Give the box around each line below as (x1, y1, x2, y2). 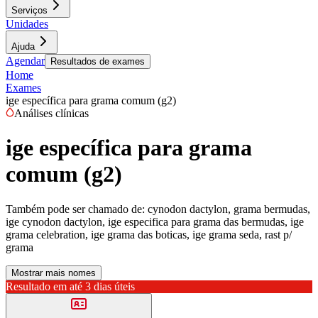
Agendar (6, 55, 45, 67)
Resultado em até (6, 280, 82, 292)
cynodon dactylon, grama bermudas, (148, 202, 310, 215)
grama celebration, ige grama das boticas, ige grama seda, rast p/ (6, 228, 292, 241)
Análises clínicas (14, 107, 89, 119)
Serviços (11, 5, 48, 16)
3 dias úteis (85, 280, 135, 292)
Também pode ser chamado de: (6, 202, 145, 215)
